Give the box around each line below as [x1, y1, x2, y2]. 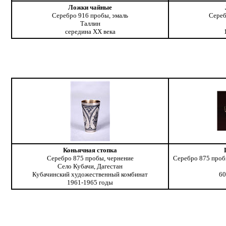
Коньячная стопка [63, 146, 118, 154]
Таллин [80, 20, 100, 28]
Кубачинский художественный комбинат [32, 171, 148, 179]
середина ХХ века [65, 28, 116, 36]
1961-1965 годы [67, 179, 114, 187]
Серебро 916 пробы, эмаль [52, 12, 129, 20]
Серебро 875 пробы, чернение [46, 154, 134, 162]
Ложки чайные [68, 4, 112, 12]
